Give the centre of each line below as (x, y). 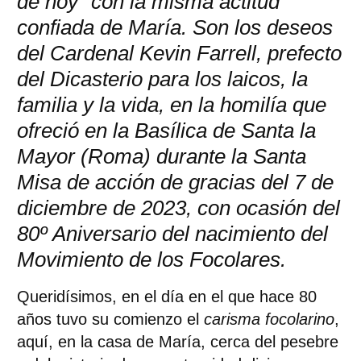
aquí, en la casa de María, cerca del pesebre (177, 342)
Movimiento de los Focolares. (151, 259)
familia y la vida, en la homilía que (171, 105)
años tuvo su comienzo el (110, 319)
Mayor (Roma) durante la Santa (161, 156)
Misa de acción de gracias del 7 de (175, 182)
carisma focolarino (269, 319)
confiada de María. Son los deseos (174, 27)
